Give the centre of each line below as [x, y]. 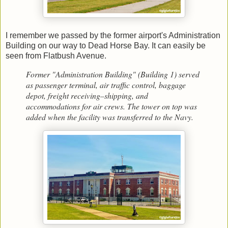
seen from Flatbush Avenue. [56, 55]
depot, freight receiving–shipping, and [87, 95]
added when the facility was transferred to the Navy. [110, 117]
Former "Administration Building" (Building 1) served [113, 74]
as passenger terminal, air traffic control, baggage [106, 84]
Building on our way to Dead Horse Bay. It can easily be [106, 45]
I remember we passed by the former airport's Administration [113, 35]
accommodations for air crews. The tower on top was [111, 106]
